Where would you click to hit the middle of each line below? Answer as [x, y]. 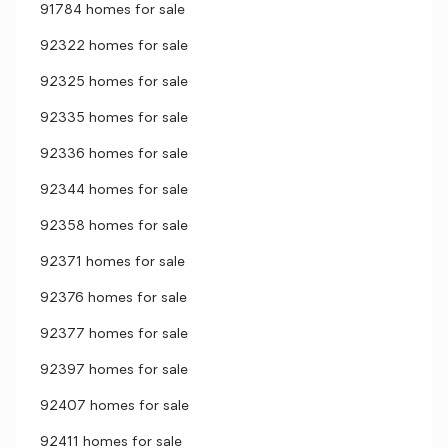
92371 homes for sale [112, 262]
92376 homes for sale [113, 298]
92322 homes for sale [114, 46]
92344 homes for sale [114, 190]
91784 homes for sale [112, 10]
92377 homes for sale [114, 334]
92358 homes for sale [114, 226]
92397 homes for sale [114, 370]
